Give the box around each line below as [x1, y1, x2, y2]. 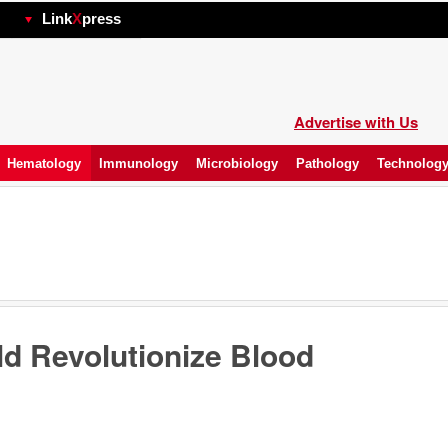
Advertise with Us [294, 111, 418, 133]
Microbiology [196, 156, 278, 171]
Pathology [296, 156, 359, 171]
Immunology [99, 156, 178, 171]
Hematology [7, 156, 81, 171]
